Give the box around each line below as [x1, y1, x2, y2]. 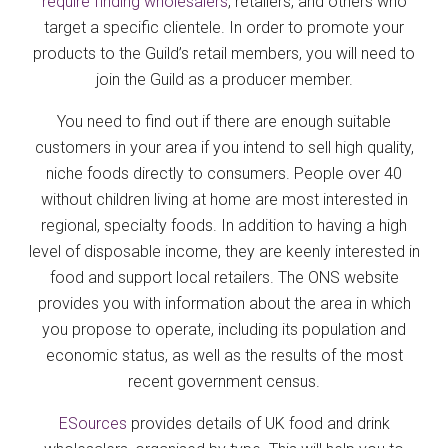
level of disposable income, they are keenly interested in [28, 241, 420, 261]
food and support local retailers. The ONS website [49, 267, 399, 287]
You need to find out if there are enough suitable [57, 111, 391, 131]
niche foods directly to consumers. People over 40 [46, 163, 402, 183]
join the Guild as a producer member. [95, 69, 353, 89]
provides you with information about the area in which [37, 293, 411, 313]
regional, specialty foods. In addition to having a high [41, 215, 407, 235]
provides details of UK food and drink [126, 413, 390, 433]
